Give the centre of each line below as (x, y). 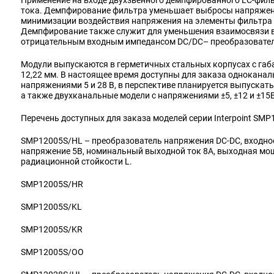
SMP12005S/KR (52, 229)
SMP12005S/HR (52, 184)
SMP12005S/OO (52, 252)
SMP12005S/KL (51, 207)
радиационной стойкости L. (76, 161)
